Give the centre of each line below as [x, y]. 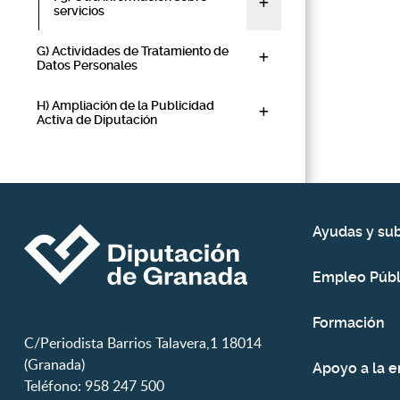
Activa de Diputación [97, 120]
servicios [79, 11]
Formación [348, 323]
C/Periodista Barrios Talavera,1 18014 [143, 343]
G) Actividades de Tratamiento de [133, 51]
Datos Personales [87, 65]
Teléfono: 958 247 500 [94, 386]
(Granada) [54, 364]
